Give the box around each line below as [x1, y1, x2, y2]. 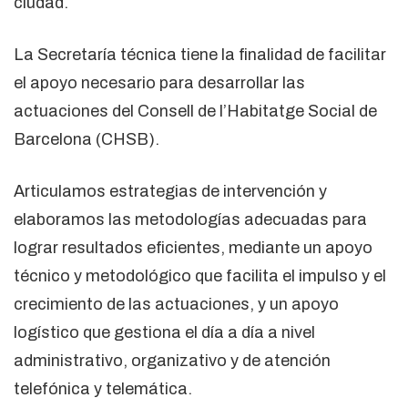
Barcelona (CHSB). [14, 130, 159, 149]
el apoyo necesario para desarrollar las [14, 74, 305, 93]
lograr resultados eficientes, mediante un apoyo [14, 239, 372, 258]
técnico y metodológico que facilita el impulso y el [14, 267, 386, 286]
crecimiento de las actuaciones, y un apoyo [14, 295, 339, 314]
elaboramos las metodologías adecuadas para [14, 210, 367, 229]
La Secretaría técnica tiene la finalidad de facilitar [14, 46, 386, 65]
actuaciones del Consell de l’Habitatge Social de [14, 102, 377, 121]
